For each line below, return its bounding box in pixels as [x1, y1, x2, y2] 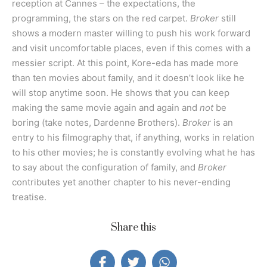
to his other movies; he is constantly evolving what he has [12, 147, 255, 159]
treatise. [12, 191, 46, 203]
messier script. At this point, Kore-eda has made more [12, 57, 238, 69]
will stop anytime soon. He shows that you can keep [12, 87, 229, 99]
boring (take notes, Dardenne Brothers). [12, 117, 182, 129]
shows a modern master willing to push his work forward [12, 27, 250, 39]
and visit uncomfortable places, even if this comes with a [12, 42, 250, 54]
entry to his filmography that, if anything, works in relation [12, 132, 254, 144]
